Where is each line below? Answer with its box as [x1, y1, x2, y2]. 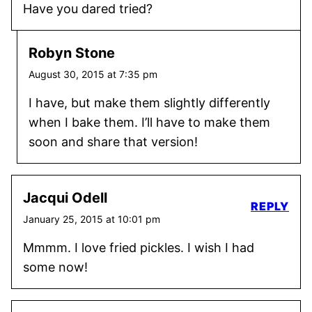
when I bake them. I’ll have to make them [29, 115, 270, 130]
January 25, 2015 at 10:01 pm [23, 213, 160, 225]
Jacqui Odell [23, 189, 107, 206]
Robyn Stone [29, 45, 115, 61]
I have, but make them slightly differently [29, 95, 270, 110]
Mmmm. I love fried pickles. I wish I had [23, 240, 254, 255]
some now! [23, 260, 88, 274]
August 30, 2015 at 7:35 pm [29, 68, 157, 80]
